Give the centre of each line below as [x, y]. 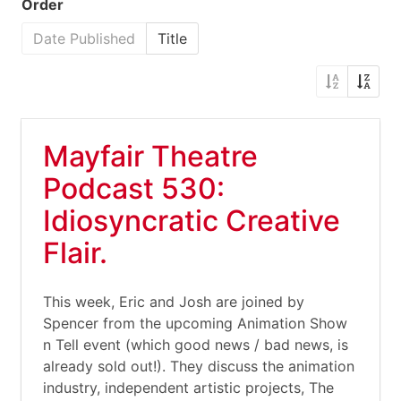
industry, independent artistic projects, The [188, 388]
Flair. [75, 253]
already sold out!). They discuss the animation [199, 366]
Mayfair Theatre [150, 156]
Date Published [84, 38]
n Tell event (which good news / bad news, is [196, 345]
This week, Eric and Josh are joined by [174, 302]
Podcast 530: [134, 188]
